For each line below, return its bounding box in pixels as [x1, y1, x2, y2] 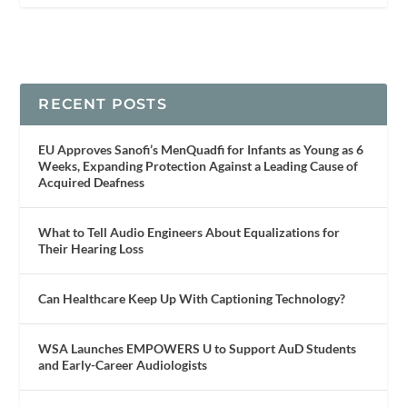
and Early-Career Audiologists [38, 356, 208, 372]
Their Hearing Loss [38, 240, 144, 256]
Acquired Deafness [38, 174, 145, 190]
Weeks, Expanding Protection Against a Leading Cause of [38, 157, 359, 174]
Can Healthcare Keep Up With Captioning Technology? [38, 290, 346, 306]
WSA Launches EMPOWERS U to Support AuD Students [38, 340, 357, 356]
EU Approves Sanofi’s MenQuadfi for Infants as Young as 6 [38, 141, 364, 157]
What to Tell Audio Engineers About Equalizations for [38, 223, 341, 240]
